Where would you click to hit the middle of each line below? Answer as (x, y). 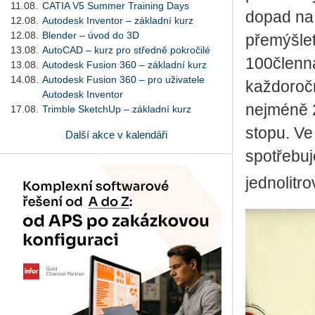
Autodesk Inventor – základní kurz (118, 20)
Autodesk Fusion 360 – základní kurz (124, 64)
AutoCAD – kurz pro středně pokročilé (126, 50)
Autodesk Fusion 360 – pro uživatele (123, 79)
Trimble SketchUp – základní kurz (117, 109)
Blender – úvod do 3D (91, 35)
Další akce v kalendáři (116, 134)
